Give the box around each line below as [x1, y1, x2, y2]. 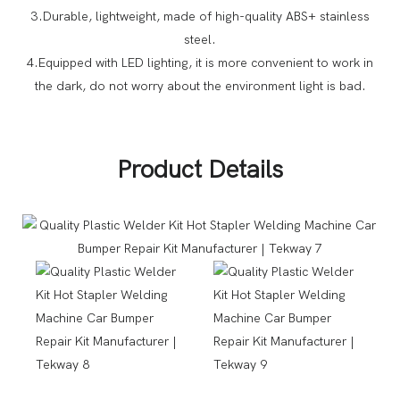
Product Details [117, 154, 283, 184]
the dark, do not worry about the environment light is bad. [34, 78, 366, 94]
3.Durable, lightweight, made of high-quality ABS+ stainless [30, 8, 370, 24]
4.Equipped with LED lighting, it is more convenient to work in [27, 54, 373, 71]
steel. [184, 31, 216, 47]
